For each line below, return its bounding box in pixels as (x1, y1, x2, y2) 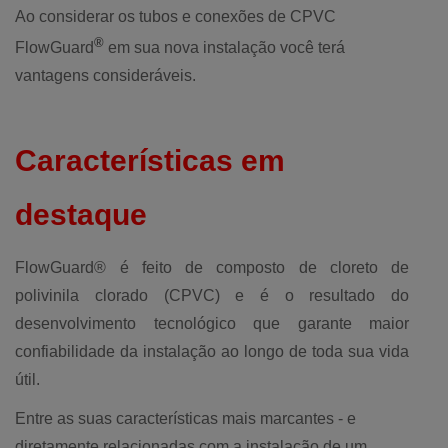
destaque (15, 197, 148, 231)
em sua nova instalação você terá (108, 39, 346, 57)
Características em (15, 143, 286, 177)
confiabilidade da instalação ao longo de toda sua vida (15, 342, 409, 360)
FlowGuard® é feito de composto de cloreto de (15, 258, 409, 276)
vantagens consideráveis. (15, 67, 197, 85)
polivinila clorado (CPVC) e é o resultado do (15, 286, 409, 304)
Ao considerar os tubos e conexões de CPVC (15, 8, 337, 25)
